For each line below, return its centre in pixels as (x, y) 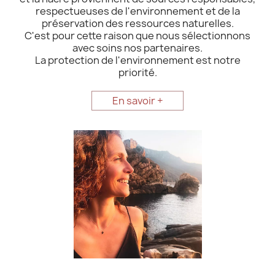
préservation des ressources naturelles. (137, 24)
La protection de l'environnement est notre (137, 60)
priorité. (137, 73)
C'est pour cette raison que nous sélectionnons (137, 36)
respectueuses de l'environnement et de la (137, 11)
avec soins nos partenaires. (137, 48)
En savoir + (137, 101)
